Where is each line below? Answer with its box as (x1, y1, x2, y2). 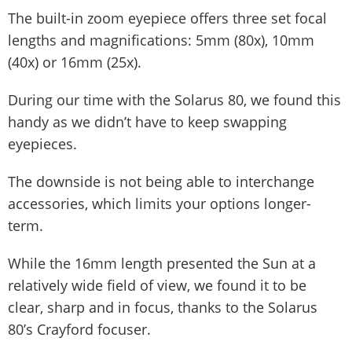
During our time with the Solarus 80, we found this (8, 90, 341, 109)
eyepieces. (8, 134, 77, 153)
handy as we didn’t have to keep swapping (8, 112, 287, 131)
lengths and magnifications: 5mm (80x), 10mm (8, 30, 314, 49)
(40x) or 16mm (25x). (8, 52, 141, 71)
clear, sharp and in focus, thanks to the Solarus (8, 297, 317, 317)
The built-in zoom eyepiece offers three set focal (8, 8, 327, 27)
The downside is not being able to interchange (8, 171, 314, 191)
